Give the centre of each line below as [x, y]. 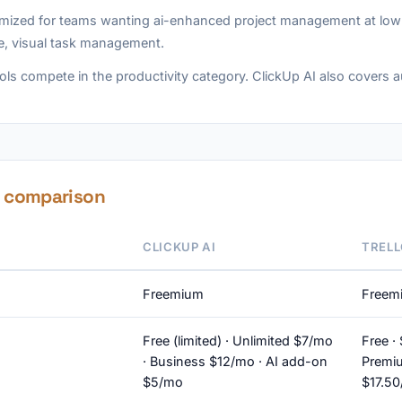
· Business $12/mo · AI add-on [235, 361]
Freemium [173, 294]
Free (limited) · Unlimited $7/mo [238, 341]
